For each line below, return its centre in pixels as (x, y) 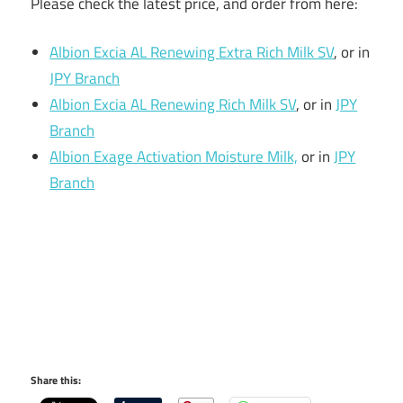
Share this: (56, 381)
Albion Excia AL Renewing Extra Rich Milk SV (192, 53)
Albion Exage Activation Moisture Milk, (174, 157)
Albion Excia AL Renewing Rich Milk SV (173, 105)
